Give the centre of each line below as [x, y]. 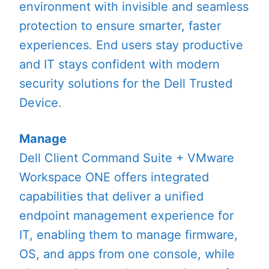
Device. [41, 102]
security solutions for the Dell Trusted [126, 83]
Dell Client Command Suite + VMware [127, 158]
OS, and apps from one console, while [127, 254]
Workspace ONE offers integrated [114, 177]
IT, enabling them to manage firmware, [128, 234]
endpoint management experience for [126, 215]
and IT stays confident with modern [119, 64]
